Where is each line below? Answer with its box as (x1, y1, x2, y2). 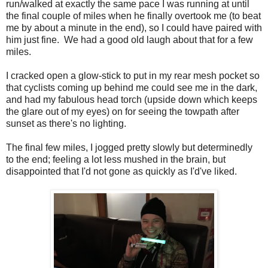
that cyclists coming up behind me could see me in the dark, (6, 83, 257, 93)
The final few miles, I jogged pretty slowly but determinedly (6, 142, 252, 153)
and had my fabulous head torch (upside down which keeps (6, 95, 257, 105)
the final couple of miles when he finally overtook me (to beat (6, 11, 261, 22)
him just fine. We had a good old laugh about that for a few (6, 35, 253, 45)
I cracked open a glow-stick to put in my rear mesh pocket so (6, 71, 260, 81)
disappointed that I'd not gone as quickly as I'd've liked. (6, 166, 237, 177)
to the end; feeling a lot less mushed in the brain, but (6, 154, 226, 165)
